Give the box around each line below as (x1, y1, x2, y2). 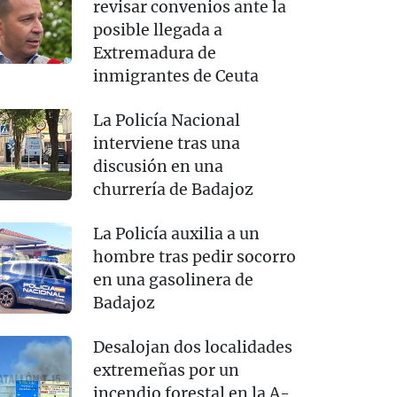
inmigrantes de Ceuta (92, 66, 259, 87)
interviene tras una (92, 134, 240, 154)
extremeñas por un (92, 361, 239, 381)
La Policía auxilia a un (92, 224, 260, 245)
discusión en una (92, 157, 223, 177)
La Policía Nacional (92, 111, 240, 131)
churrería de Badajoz (92, 180, 253, 200)
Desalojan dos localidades (92, 338, 292, 358)
